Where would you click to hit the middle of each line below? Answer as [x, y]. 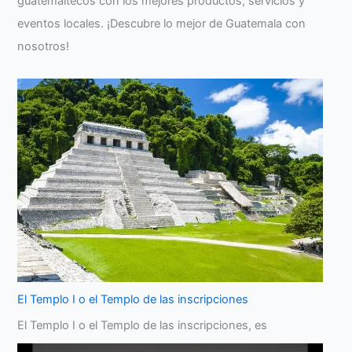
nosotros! [44, 47]
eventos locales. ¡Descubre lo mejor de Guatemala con [162, 24]
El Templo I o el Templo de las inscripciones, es [143, 325]
